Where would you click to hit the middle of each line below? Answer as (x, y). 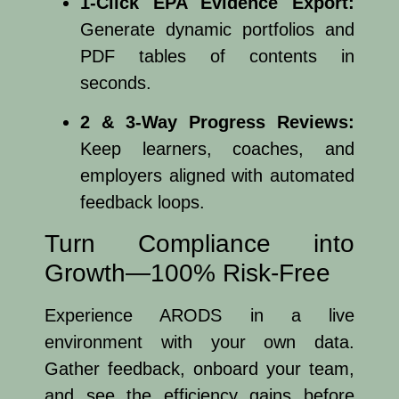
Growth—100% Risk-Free (187, 273)
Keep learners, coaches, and (217, 149)
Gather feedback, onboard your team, (199, 368)
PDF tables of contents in (217, 56)
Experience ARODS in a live (199, 315)
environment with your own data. (199, 342)
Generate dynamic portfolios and (217, 29)
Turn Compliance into (199, 243)
